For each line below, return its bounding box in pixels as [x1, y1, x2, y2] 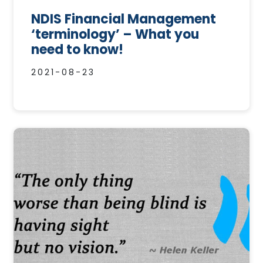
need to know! [31, 41, 123, 59]
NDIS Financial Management [31, 10, 216, 29]
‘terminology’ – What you [31, 25, 199, 44]
